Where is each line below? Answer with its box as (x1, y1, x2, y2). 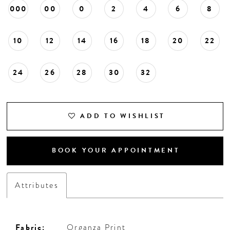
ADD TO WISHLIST (80, 111, 166, 121)
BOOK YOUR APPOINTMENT (51, 145, 180, 156)
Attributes (15, 179, 59, 191)
